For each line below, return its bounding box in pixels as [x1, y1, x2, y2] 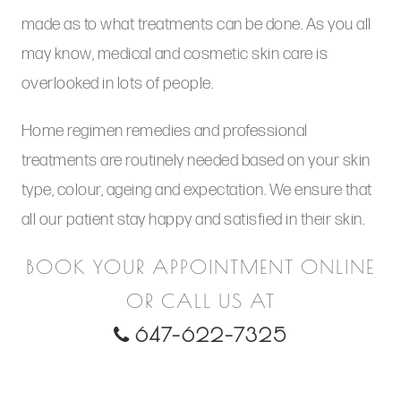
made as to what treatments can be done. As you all [21, 14, 371, 36]
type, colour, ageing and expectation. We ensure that [21, 180, 372, 201]
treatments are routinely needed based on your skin [21, 150, 371, 172]
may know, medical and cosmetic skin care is [21, 44, 328, 65]
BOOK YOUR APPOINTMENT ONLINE [26, 259, 375, 280]
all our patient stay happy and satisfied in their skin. [21, 209, 365, 231]
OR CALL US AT [125, 293, 276, 314]
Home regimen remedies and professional [21, 121, 308, 142]
